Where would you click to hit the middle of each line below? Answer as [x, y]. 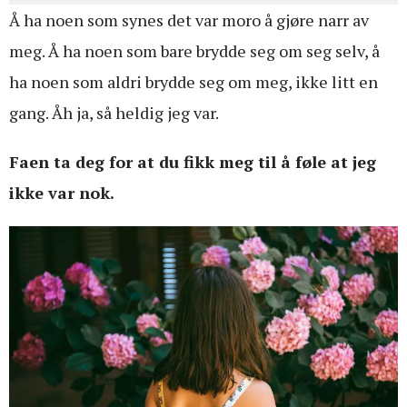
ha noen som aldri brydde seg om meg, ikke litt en [194, 81]
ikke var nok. [62, 192]
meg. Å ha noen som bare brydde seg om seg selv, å [194, 50]
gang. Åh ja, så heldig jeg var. [114, 112]
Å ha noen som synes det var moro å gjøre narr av [189, 20]
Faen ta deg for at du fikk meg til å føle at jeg [193, 161]
